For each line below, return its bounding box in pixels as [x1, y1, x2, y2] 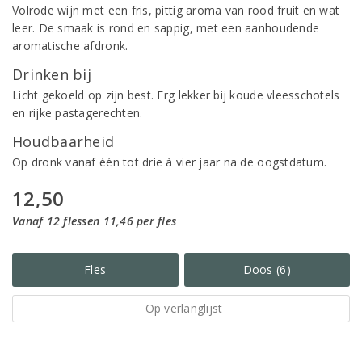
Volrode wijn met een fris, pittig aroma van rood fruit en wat [12, 2, 340, 18]
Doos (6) [242, 262, 291, 277]
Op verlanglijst [145, 301, 223, 316]
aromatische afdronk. [12, 38, 128, 53]
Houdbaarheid [12, 132, 115, 151]
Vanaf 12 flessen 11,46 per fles [12, 213, 177, 229]
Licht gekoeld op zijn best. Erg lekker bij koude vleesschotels [12, 87, 340, 103]
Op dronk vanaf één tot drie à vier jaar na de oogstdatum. [12, 154, 327, 170]
